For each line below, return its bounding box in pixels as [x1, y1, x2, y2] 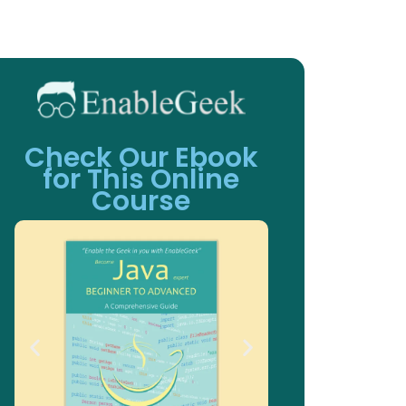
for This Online [43, 159, 240, 198]
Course [92, 181, 191, 220]
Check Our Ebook [24, 138, 258, 177]
